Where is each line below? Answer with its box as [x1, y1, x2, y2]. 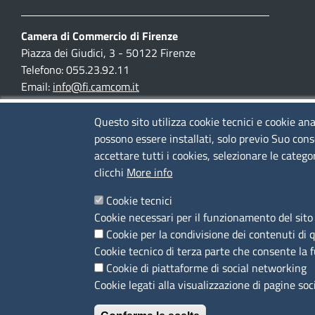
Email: [21, 78, 53, 95]
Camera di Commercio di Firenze [21, 27, 178, 44]
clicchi [94, 164, 124, 181]
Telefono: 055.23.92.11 [21, 61, 129, 78]
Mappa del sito [21, 196, 90, 213]
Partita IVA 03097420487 [21, 146, 146, 162]
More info [127, 164, 173, 181]
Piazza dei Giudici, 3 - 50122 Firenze [21, 44, 195, 61]
